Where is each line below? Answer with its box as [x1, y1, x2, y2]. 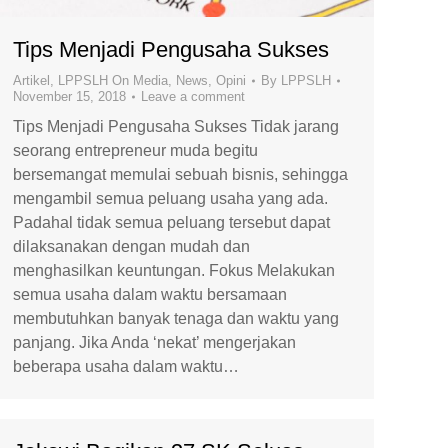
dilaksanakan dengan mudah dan [13, 238, 250, 256]
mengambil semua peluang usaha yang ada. [13, 190, 328, 208]
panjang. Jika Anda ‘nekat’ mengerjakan [13, 334, 296, 352]
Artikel [13, 73, 50, 89]
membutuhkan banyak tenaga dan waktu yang [13, 310, 339, 328]
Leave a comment [141, 89, 245, 105]
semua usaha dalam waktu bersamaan [13, 286, 287, 304]
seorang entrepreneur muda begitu [13, 142, 258, 160]
